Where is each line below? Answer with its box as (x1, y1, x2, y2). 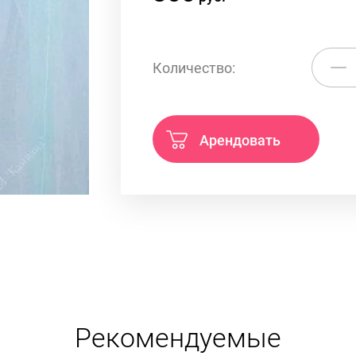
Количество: (153, 59, 235, 76)
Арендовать (199, 131, 281, 149)
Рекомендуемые (75, 322, 281, 354)
